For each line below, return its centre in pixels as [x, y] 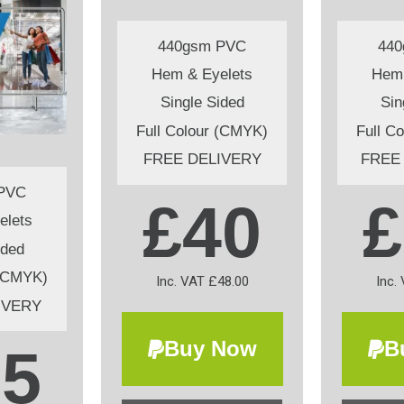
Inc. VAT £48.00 [202, 281]
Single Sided [202, 103]
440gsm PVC [202, 46]
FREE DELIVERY [202, 160]
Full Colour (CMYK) [202, 131]
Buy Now [210, 349]
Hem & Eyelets [202, 75]
